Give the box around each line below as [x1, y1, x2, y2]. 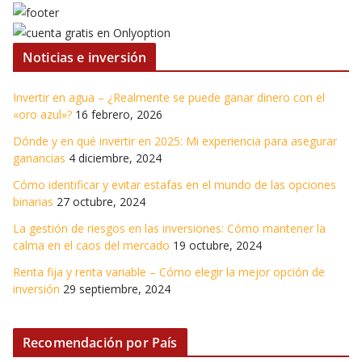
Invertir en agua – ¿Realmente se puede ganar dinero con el [13, 90, 325, 106]
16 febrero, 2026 [75, 107, 162, 123]
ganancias [13, 150, 65, 166]
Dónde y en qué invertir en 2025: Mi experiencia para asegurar [13, 133, 337, 149]
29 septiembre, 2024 [63, 281, 170, 297]
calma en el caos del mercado [13, 238, 170, 254]
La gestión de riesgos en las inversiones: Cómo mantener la [13, 221, 326, 237]
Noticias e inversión [23, 48, 147, 67]
